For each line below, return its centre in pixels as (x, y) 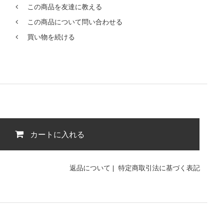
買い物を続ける (51, 37)
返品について (90, 168)
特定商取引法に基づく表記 (159, 168)
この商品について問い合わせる (75, 22)
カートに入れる (58, 134)
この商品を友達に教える (64, 7)
